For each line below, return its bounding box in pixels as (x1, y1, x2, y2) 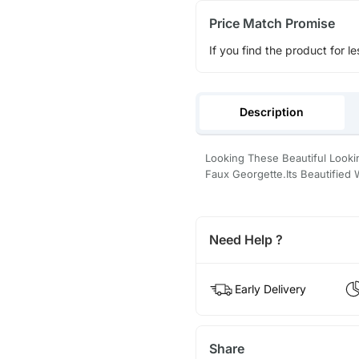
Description (240, 105, 305, 119)
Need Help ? (208, 232, 283, 248)
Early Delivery (234, 282, 306, 296)
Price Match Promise (208, 14, 335, 31)
